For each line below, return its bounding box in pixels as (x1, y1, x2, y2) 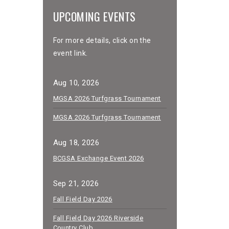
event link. (53, 49, 88, 57)
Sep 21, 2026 (53, 178, 99, 188)
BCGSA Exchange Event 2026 (53, 154, 144, 162)
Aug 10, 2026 (53, 78, 100, 87)
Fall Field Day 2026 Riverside (53, 214, 144, 222)
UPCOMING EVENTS (53, 8, 136, 25)
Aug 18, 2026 (53, 138, 100, 147)
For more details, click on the (53, 36, 151, 44)
